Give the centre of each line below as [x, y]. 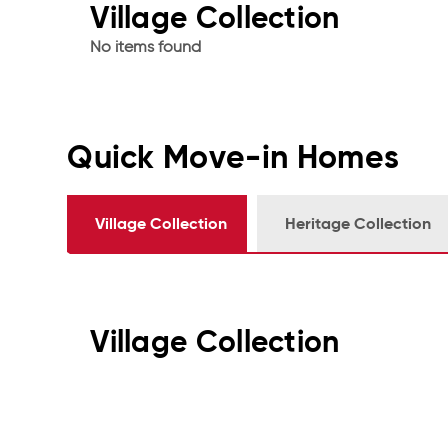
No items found [146, 48]
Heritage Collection [358, 224]
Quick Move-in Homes [233, 158]
